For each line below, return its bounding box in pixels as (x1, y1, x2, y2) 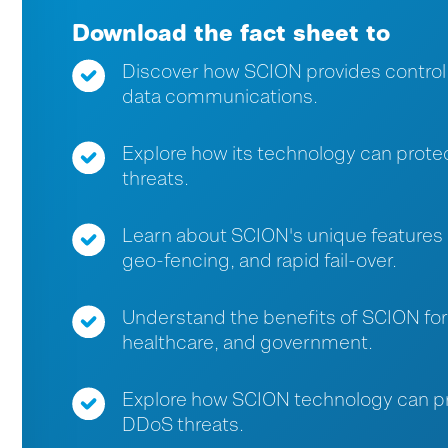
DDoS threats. (122, 414, 244, 436)
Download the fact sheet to (72, 19, 390, 47)
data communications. (122, 86, 318, 108)
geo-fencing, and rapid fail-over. (122, 250, 397, 272)
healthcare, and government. (122, 332, 373, 354)
